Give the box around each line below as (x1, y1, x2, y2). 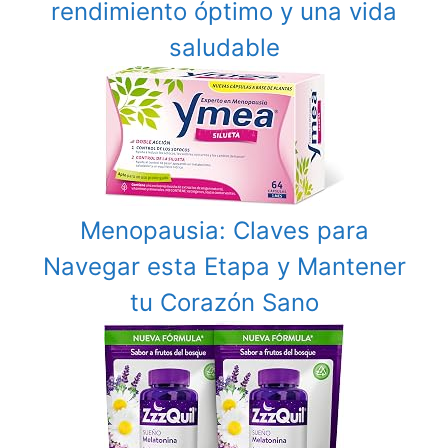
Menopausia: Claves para (79, 215, 369, 245)
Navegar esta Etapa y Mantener (42, 251, 406, 281)
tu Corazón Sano (129, 287, 319, 317)
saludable (168, 32, 280, 62)
